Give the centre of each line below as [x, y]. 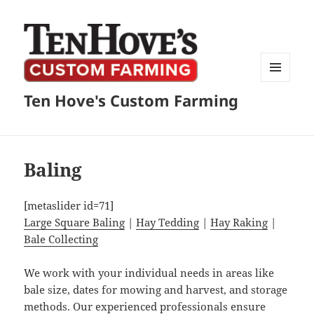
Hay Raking [239, 223]
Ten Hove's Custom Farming [131, 101]
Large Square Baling [75, 223]
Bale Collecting [61, 239]
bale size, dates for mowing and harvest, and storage [156, 290]
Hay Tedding [168, 223]
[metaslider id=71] [69, 206]
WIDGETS [281, 111]
